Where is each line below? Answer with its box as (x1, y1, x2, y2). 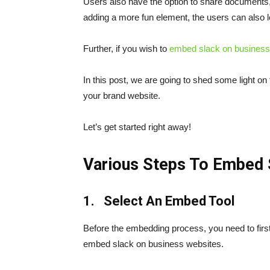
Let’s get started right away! (83, 122, 191, 132)
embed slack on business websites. (83, 239, 224, 249)
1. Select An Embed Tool (83, 193, 234, 209)
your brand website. (83, 90, 160, 101)
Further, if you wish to (83, 43, 169, 54)
